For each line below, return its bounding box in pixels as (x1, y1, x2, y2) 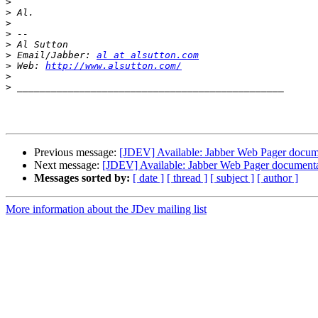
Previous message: (34, 146, 119, 159)
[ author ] (257, 172, 298, 185)
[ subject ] (210, 172, 254, 185)
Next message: (34, 159, 102, 172)
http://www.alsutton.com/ (45, 60, 182, 72)
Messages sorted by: (34, 172, 130, 185)
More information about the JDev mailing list (6, 203, 207, 216)
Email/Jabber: (11, 50, 97, 61)
